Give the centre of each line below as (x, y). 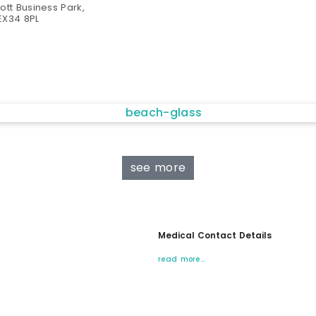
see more (158, 168)
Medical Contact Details (215, 235)
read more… (181, 259)
